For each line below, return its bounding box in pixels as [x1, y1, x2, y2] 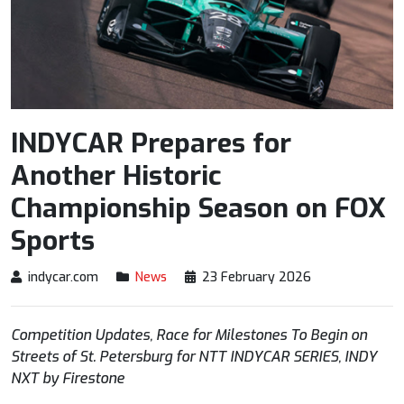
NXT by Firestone [11, 368, 124, 388]
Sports [11, 222, 95, 259]
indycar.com [28, 268, 98, 286]
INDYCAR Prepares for [11, 124, 291, 161]
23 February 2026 [202, 268, 311, 286]
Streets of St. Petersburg [11, 346, 176, 366]
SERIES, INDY [289, 346, 377, 366]
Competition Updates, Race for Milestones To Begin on [11, 325, 367, 344]
